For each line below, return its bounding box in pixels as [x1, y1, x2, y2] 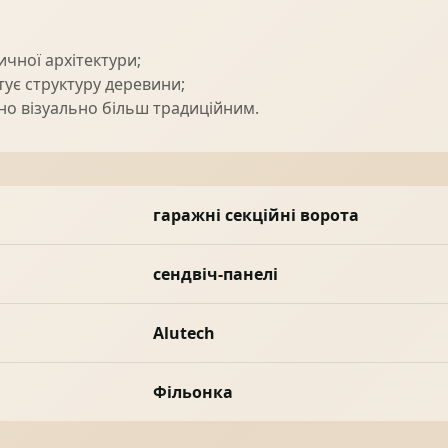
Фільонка [152, 381, 233, 404]
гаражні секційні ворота [152, 204, 359, 227]
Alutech [152, 322, 215, 345]
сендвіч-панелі [152, 263, 278, 286]
